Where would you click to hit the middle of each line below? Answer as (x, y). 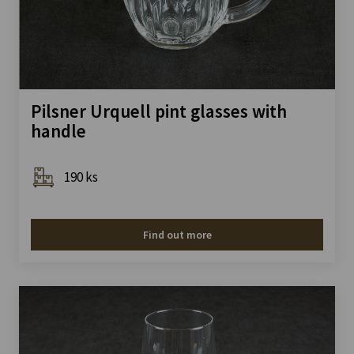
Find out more (177, 235)
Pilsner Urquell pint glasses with (159, 111)
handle (58, 131)
